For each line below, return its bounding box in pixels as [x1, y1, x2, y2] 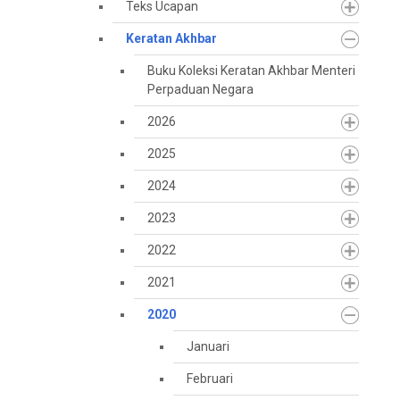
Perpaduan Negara [147, 82, 254, 96]
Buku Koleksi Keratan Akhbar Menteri [147, 63, 355, 78]
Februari [187, 371, 233, 386]
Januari [187, 339, 229, 354]
